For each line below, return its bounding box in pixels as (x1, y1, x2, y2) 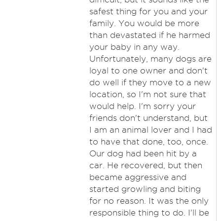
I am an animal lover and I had (89, 125, 212, 134)
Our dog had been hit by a (89, 149, 197, 158)
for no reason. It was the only (89, 196, 209, 205)
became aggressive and (89, 173, 186, 182)
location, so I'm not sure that (89, 90, 206, 99)
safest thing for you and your (89, 7, 208, 16)
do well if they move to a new (89, 78, 211, 87)
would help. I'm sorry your (89, 102, 196, 110)
